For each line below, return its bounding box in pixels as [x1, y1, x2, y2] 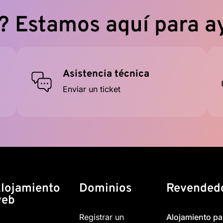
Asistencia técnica [62, 68, 149, 81]
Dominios [79, 181, 132, 196]
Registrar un [79, 212, 124, 222]
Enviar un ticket [62, 84, 120, 94]
